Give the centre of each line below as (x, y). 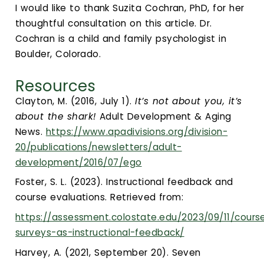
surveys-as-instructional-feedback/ (100, 233)
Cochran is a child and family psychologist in (121, 39)
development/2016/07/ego (79, 162)
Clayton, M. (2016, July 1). (75, 101)
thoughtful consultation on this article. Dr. (114, 24)
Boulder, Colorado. (58, 54)
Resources (55, 86)
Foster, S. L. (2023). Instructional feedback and (124, 182)
